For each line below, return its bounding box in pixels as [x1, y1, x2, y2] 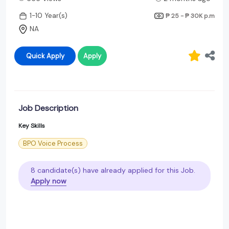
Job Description [18, 102, 78, 113]
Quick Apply [46, 51, 64, 60]
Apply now [31, 176, 66, 186]
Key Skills [18, 121, 45, 130]
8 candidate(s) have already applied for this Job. [31, 165, 195, 175]
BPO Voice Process [23, 139, 83, 148]
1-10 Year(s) [30, 11, 67, 20]
